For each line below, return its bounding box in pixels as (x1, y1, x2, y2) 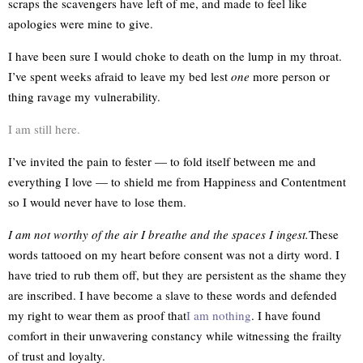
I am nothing (186, 307, 251, 323)
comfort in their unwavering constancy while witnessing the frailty (8, 327, 342, 344)
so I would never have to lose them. (8, 194, 186, 210)
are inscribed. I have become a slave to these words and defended (8, 287, 337, 303)
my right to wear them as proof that (8, 307, 186, 323)
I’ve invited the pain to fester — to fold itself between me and (8, 153, 316, 169)
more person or (250, 68, 330, 84)
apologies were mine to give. (8, 15, 153, 32)
